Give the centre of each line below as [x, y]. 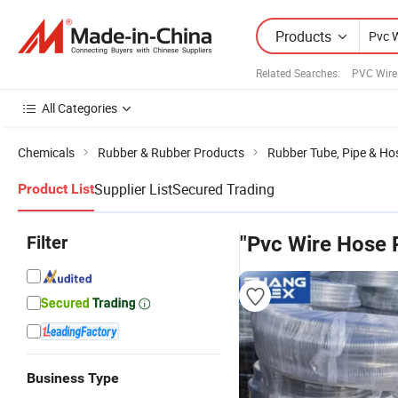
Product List [56, 189]
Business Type [73, 378]
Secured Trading [223, 189]
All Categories [80, 108]
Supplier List [133, 189]
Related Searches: [298, 72]
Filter [47, 243]
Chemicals [46, 152]
